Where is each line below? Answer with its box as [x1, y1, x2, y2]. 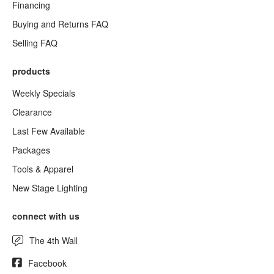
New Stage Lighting [12, 182, 87, 194]
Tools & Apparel [12, 163, 73, 175]
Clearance [12, 106, 52, 118]
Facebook [28, 257, 67, 269]
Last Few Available [12, 125, 85, 137]
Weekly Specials [12, 87, 75, 99]
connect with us [12, 210, 80, 222]
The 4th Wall [29, 234, 78, 246]
